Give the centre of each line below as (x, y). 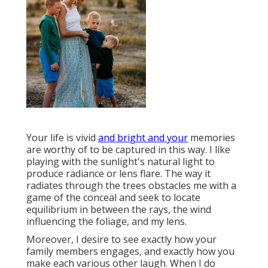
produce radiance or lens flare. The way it (118, 174)
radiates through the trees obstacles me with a (131, 186)
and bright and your (143, 138)
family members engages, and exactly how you (130, 252)
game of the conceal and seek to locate (113, 198)
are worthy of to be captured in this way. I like (128, 150)
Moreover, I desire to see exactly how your (121, 240)
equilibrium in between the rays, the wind (119, 210)
